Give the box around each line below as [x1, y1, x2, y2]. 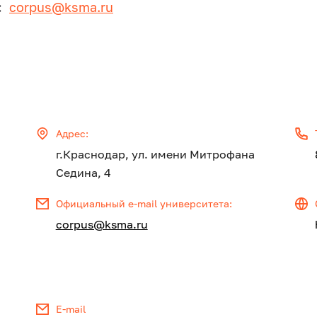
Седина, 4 [55, 166, 111, 180]
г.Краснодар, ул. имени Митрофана [55, 147, 255, 162]
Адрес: [55, 127, 88, 140]
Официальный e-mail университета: [55, 197, 232, 210]
